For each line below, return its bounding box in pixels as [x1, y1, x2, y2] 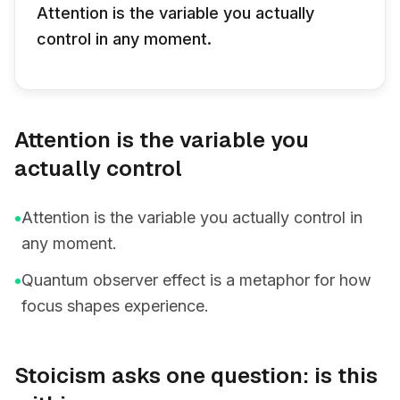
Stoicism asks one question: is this [14, 362, 378, 389]
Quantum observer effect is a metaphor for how [21, 271, 371, 289]
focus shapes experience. [21, 296, 209, 315]
